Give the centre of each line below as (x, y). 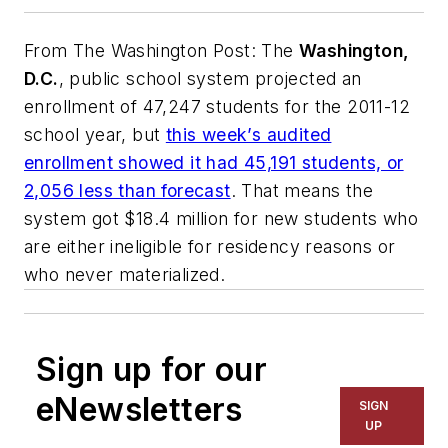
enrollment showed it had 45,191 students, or (214, 162)
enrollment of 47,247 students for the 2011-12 (217, 106)
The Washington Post (162, 50)
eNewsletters (139, 409)
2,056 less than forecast (127, 190)
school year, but (95, 134)
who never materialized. (125, 274)
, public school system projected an (210, 78)
